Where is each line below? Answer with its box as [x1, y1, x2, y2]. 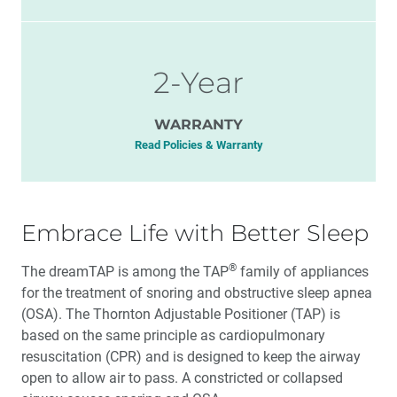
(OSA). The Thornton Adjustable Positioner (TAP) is [21, 306, 340, 323]
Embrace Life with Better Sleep [21, 219, 369, 246]
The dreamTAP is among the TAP [21, 263, 229, 280]
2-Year [153, 65, 244, 100]
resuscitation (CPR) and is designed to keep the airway [21, 348, 361, 365]
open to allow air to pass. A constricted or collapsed [21, 370, 343, 386]
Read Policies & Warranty [134, 138, 263, 152]
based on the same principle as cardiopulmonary [21, 327, 325, 344]
